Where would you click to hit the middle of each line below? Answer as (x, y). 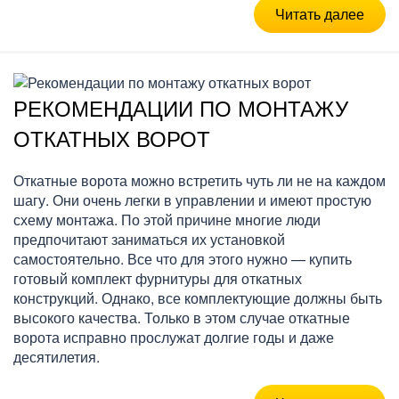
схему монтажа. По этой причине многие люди (167, 219)
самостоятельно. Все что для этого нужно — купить (183, 258)
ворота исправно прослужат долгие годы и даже (174, 337)
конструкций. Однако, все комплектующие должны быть (198, 297)
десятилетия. (57, 356)
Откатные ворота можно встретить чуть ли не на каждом (199, 180)
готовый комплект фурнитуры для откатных (158, 278)
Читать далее (320, 13)
